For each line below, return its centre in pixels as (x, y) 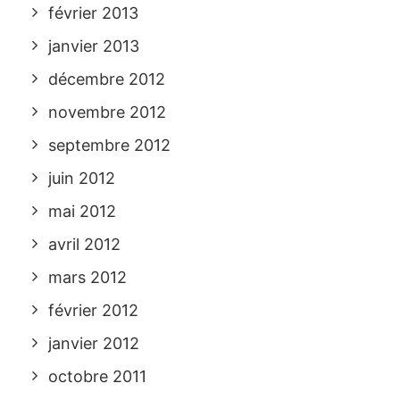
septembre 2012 (109, 145)
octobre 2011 (97, 376)
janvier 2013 (94, 46)
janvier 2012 (94, 343)
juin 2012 (82, 178)
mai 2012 (82, 211)
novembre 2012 (107, 112)
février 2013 (93, 13)
